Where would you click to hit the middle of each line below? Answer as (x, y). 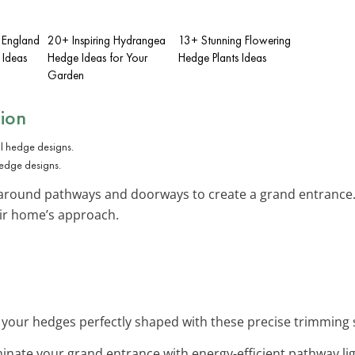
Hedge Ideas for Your (97, 57)
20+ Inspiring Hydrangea (107, 40)
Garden (66, 75)
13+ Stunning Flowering (235, 40)
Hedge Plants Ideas (222, 57)
